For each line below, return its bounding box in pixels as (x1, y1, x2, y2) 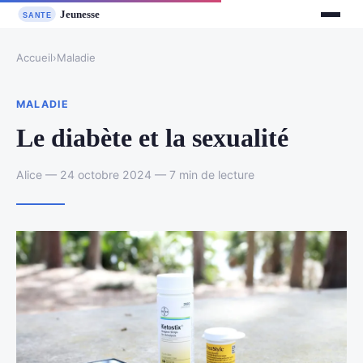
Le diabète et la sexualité (16, 122, 288, 152)
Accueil (16, 51, 53, 65)
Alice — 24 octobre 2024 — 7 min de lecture (16, 167, 254, 181)
